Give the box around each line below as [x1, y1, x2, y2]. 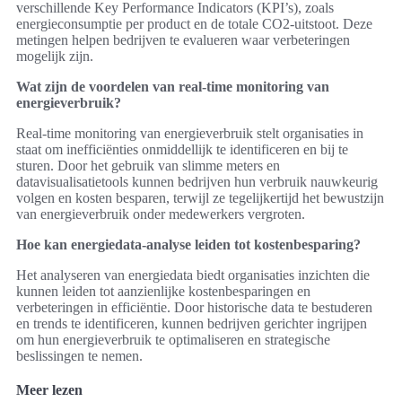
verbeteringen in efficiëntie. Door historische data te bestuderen [16, 299, 372, 315]
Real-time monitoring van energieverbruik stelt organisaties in [16, 125, 363, 141]
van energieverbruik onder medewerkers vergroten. [16, 205, 305, 222]
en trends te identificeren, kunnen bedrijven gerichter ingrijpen [16, 315, 367, 331]
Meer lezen [16, 381, 83, 398]
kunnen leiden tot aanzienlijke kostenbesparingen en [16, 283, 310, 299]
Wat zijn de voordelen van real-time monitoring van [16, 78, 329, 94]
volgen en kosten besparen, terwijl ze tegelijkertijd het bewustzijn [16, 189, 384, 205]
